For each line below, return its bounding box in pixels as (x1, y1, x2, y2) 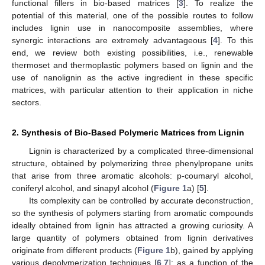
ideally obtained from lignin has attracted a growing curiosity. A (12, 220, 253, 230)
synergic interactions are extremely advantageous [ (12, 35, 214, 45)
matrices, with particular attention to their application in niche (12, 85, 253, 95)
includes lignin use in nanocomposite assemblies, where (12, 22, 253, 33)
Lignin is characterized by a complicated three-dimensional (28, 146, 253, 156)
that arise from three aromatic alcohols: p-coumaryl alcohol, (12, 170, 253, 180)
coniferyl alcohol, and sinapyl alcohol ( (12, 183, 154, 193)
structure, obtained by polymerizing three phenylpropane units (12, 158, 253, 168)
